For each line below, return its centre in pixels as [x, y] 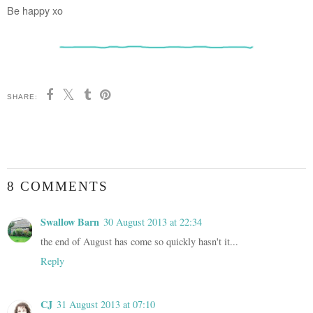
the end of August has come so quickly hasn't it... [139, 242]
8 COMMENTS [58, 187]
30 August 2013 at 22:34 [153, 222]
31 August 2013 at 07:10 [106, 305]
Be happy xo [35, 10]
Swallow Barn [70, 222]
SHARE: [22, 96]
